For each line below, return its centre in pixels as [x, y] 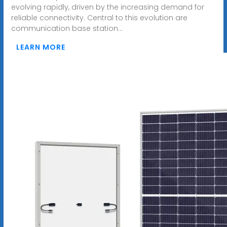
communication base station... [67, 28]
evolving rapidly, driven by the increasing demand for [107, 7]
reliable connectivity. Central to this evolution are [99, 17]
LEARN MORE [41, 47]
